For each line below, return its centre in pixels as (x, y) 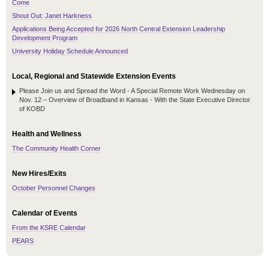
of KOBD (32, 109)
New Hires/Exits (39, 174)
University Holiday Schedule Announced (70, 51)
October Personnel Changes (54, 188)
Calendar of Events (45, 213)
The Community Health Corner (56, 149)
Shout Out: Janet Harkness (52, 16)
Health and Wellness (47, 134)
